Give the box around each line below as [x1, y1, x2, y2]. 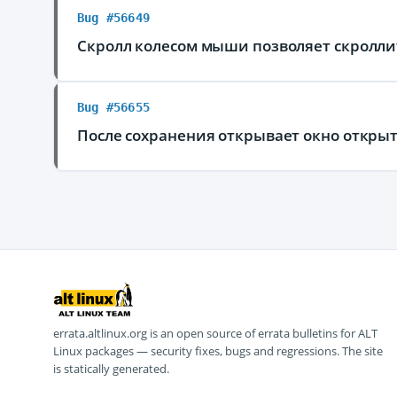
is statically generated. [53, 361, 169, 377]
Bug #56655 [77, 100, 150, 114]
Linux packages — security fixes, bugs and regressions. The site [53, 343, 383, 359]
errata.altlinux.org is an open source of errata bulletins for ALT [53, 325, 378, 341]
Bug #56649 [77, 11, 150, 25]
